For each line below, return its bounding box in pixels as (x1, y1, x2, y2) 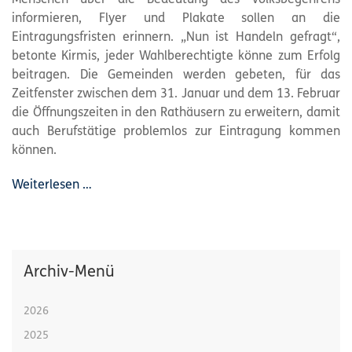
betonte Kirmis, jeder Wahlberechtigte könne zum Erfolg (12, 49, 340, 63)
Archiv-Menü (24, 264, 115, 280)
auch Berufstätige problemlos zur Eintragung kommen (12, 125, 340, 138)
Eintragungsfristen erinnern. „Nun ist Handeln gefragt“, (12, 31, 340, 44)
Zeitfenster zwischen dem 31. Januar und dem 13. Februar (12, 87, 340, 101)
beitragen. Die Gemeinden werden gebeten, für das (12, 68, 340, 82)
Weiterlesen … (12, 178, 92, 192)
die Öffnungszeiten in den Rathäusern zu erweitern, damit (12, 106, 340, 119)
